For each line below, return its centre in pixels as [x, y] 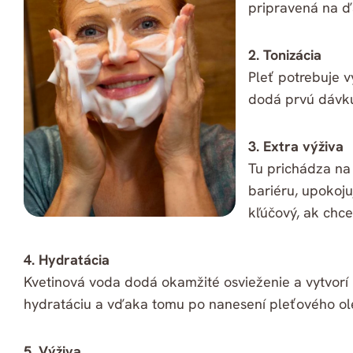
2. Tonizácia [285, 55]
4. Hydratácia [67, 260]
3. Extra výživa [296, 147]
